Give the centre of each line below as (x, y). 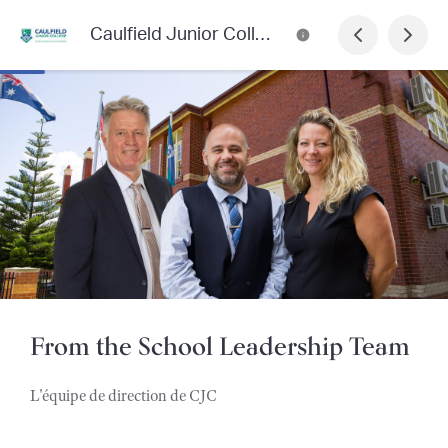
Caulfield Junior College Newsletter (262, 34)
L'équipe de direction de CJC (123, 395)
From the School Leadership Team (223, 348)
